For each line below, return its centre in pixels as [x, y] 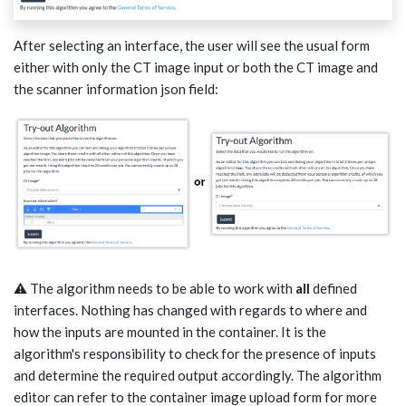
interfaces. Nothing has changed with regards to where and [190, 310]
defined [333, 289]
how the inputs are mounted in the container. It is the [170, 332]
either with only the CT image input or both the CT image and [196, 67]
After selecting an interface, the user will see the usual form [192, 45]
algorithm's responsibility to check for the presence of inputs [195, 354]
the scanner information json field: [116, 88]
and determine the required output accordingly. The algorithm [198, 376]
